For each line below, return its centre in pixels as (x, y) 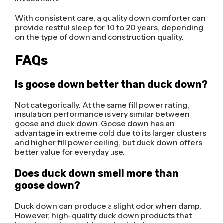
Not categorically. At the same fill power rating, (102, 105)
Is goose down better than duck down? (111, 84)
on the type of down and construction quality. (99, 37)
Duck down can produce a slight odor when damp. (108, 205)
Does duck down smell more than (97, 173)
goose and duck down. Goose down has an (95, 124)
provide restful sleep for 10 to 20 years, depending (109, 28)
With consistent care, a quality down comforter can (110, 18)
